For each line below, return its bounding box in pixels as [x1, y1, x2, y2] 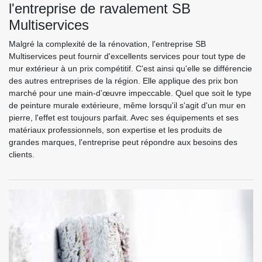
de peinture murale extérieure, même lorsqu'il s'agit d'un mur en [9, 100, 246, 110]
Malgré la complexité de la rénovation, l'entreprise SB [9, 39, 206, 49]
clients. [9, 149, 35, 159]
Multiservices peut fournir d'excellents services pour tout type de [9, 51, 246, 61]
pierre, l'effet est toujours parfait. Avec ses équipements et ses [9, 112, 239, 122]
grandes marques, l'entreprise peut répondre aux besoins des [9, 137, 237, 147]
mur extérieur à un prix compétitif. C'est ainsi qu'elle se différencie [9, 63, 252, 73]
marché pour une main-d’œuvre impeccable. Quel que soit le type [9, 88, 251, 98]
